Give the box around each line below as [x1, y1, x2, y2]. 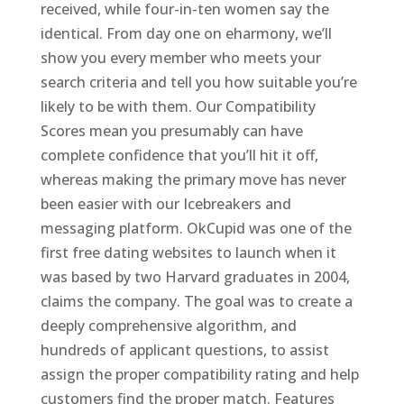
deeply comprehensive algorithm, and [40, 316, 297, 335]
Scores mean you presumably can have [40, 121, 303, 141]
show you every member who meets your [40, 48, 321, 68]
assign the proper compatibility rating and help [40, 364, 359, 384]
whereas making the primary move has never [40, 170, 346, 189]
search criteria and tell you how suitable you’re [40, 72, 357, 92]
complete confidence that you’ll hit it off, [40, 145, 318, 165]
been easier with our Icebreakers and [40, 194, 291, 214]
